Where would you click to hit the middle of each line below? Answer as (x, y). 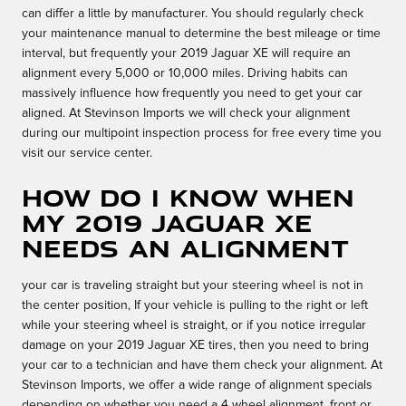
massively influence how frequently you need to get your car (192, 94)
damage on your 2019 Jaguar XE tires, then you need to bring (195, 346)
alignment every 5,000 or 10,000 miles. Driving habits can (185, 74)
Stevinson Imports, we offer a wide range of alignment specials (197, 386)
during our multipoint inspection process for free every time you (202, 134)
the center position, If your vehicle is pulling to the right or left (195, 306)
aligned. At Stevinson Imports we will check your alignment (186, 114)
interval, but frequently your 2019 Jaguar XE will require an (186, 54)
